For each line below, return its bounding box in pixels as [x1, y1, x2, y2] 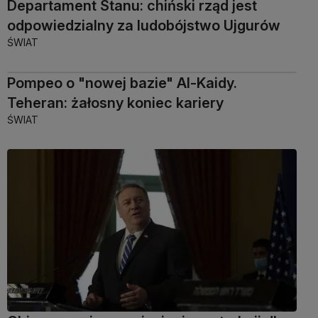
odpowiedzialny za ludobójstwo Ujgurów [7, 17, 280, 35]
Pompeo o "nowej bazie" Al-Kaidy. [7, 75, 237, 92]
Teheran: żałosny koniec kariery [7, 94, 224, 112]
